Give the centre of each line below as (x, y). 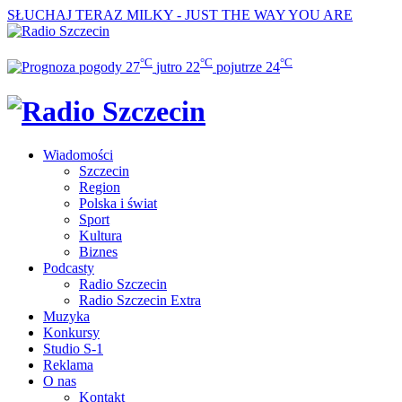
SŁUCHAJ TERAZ (65, 15)
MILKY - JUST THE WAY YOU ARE (240, 15)
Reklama (68, 365)
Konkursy (71, 333)
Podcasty (69, 268)
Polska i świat (118, 204)
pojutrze (239, 67)
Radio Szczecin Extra (140, 301)
